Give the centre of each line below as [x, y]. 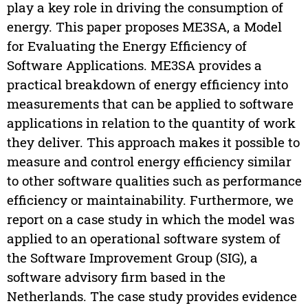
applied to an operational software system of [143, 239]
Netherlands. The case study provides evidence [152, 296]
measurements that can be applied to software [150, 104]
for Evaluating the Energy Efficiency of [126, 46]
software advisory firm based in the [116, 277]
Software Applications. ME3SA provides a [134, 65]
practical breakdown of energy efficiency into [147, 85]
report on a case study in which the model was [150, 219]
